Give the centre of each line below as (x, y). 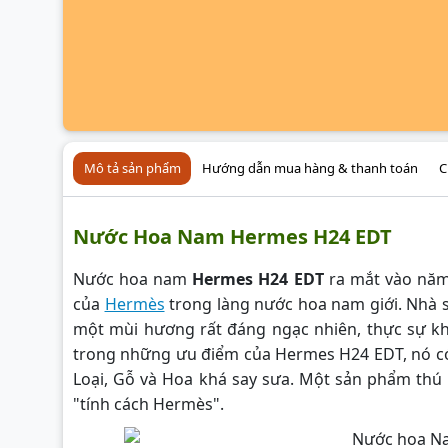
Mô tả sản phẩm (132, 168)
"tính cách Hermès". (158, 403)
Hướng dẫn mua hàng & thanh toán (309, 168)
